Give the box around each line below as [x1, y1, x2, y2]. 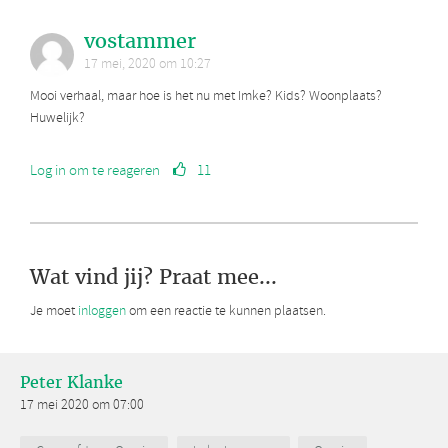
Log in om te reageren [30, 161, 160, 182]
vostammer [84, 28, 196, 55]
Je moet [30, 302, 78, 322]
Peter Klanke [20, 372, 123, 394]
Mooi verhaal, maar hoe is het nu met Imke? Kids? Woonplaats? [30, 87, 382, 107]
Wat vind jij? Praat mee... [30, 264, 277, 291]
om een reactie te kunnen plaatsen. [126, 302, 326, 322]
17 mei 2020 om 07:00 [20, 396, 144, 416]
